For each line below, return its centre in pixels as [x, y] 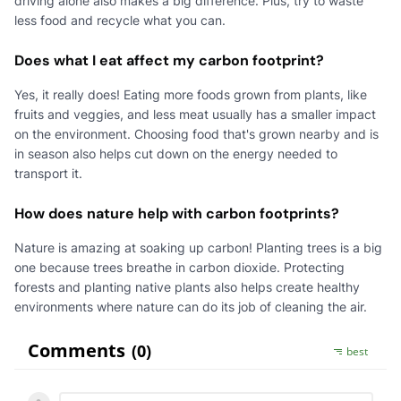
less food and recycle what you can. [120, 20]
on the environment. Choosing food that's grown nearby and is [196, 133]
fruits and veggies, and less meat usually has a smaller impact [195, 114]
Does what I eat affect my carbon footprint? [169, 60]
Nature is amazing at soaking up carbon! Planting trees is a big [198, 247]
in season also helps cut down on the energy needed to [176, 153]
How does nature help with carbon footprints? [177, 213]
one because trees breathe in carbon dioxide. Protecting [179, 267]
